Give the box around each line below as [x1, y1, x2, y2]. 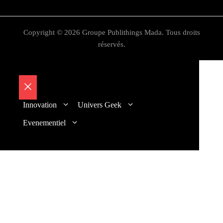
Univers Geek [78, 101, 121, 110]
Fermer [27, 95, 56, 106]
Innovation [23, 101, 57, 110]
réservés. [98, 40, 125, 49]
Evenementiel [23, 118, 66, 127]
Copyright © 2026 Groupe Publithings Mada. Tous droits [23, 28, 200, 37]
